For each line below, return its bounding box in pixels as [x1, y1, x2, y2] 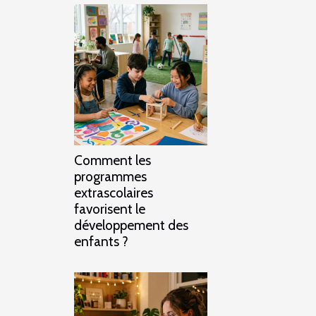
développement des [74, 216, 188, 233]
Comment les [74, 151, 151, 169]
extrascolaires [74, 183, 153, 201]
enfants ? [74, 232, 128, 250]
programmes [74, 167, 147, 185]
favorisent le [74, 200, 145, 217]
